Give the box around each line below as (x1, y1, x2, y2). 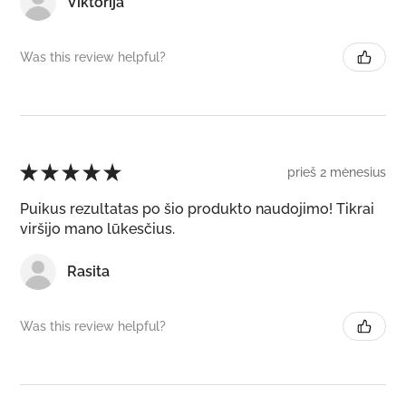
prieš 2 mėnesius (287, 164, 386, 179)
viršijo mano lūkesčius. (20, 220, 175, 238)
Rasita (67, 263, 110, 281)
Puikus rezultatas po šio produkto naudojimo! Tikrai (20, 200, 374, 218)
